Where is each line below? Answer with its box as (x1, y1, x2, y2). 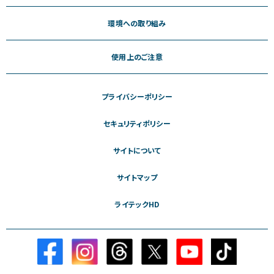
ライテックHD (114, 199, 160, 210)
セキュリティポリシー (103, 118, 171, 129)
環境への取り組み (108, 18, 166, 29)
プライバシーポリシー (102, 91, 172, 102)
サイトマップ (117, 172, 157, 183)
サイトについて (113, 145, 161, 156)
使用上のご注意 (111, 51, 163, 62)
